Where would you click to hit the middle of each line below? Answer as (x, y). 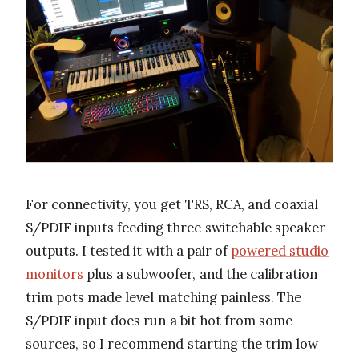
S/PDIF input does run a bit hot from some (159, 320)
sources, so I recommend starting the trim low (172, 343)
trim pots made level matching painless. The (163, 297)
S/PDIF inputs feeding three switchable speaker (175, 227)
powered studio (280, 250)
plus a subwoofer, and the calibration (200, 274)
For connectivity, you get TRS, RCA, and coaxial (172, 204)
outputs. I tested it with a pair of (129, 250)
